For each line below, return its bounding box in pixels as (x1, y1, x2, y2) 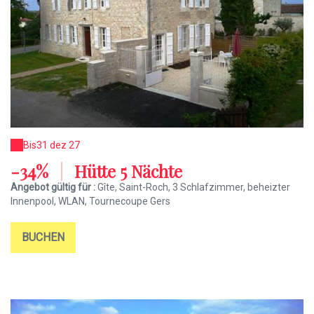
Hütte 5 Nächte (70, 160, 182, 183)
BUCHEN (22, 231, 64, 245)
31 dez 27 (36, 139, 80, 151)
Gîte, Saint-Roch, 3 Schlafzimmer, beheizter (97, 182, 290, 193)
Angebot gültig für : (11, 182, 97, 193)
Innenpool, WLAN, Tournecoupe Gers (11, 196, 170, 207)
